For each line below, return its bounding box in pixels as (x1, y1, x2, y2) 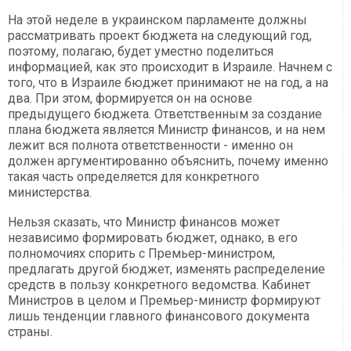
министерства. (8, 185, 92, 201)
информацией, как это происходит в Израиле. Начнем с (8, 60, 332, 75)
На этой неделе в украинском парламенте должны (8, 13, 307, 28)
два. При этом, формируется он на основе (8, 91, 252, 107)
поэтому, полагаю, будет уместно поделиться (8, 44, 273, 60)
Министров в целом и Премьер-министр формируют (8, 293, 320, 309)
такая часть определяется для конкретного (8, 169, 259, 185)
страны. (8, 324, 52, 340)
